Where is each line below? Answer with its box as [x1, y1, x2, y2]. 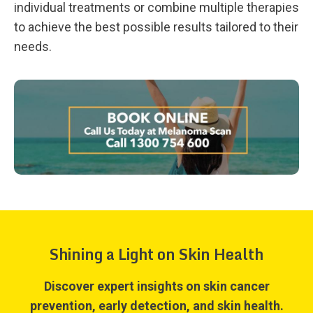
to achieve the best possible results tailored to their [14, 20, 298, 35]
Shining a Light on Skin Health [50, 241, 263, 266]
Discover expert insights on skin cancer [43, 278, 270, 293]
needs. [14, 39, 52, 54]
